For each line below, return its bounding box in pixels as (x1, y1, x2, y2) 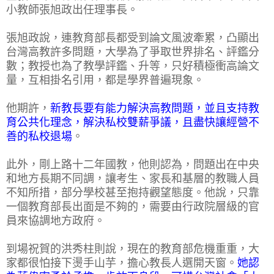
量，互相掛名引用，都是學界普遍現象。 (6, 73, 204, 86)
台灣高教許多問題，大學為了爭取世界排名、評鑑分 (6, 45, 259, 58)
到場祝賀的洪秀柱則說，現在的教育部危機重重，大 (6, 242, 259, 255)
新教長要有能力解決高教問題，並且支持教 (50, 102, 259, 114)
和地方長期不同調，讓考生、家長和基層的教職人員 (6, 172, 259, 185)
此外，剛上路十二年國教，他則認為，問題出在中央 (6, 158, 259, 171)
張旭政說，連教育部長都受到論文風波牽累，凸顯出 (6, 31, 259, 44)
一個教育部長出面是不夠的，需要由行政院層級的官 (6, 200, 259, 213)
